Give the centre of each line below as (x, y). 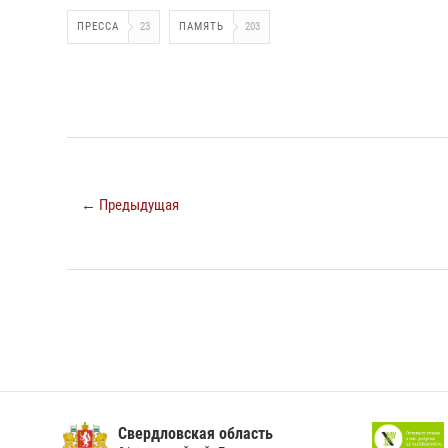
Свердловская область (196, 434)
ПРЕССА (98, 27)
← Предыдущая (130, 205)
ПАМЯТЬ (201, 27)
